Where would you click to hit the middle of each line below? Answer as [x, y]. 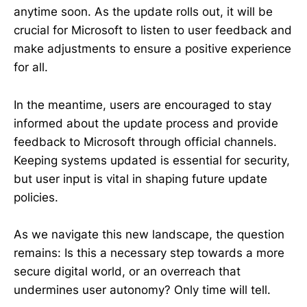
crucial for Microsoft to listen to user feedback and [153, 30]
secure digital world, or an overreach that [127, 271]
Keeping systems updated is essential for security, [152, 160]
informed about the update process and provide [146, 123]
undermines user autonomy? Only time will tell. [142, 290]
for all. [31, 67]
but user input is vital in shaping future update [140, 179]
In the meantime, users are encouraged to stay [143, 105]
